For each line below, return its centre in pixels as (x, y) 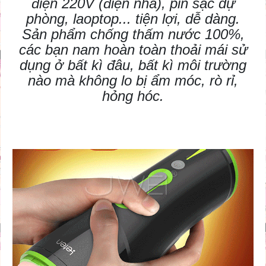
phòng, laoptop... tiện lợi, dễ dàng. (133, 19)
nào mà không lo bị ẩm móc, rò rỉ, (133, 81)
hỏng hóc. (133, 96)
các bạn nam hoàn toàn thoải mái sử (133, 50)
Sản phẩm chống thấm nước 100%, (133, 34)
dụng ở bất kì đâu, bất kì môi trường (133, 65)
